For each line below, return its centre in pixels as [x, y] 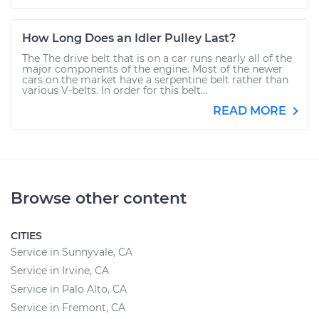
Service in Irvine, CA [60, 271]
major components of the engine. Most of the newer [152, 69]
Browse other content [99, 198]
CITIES [26, 236]
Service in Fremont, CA [68, 308]
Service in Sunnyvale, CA [72, 252]
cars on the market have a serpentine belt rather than [155, 80]
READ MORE [251, 111]
